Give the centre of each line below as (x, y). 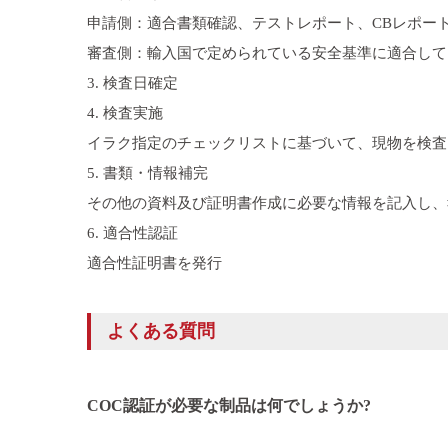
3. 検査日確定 (132, 82)
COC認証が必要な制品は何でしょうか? (229, 405)
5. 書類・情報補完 (147, 172)
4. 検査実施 (125, 112)
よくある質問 (161, 330)
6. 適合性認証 (132, 232)
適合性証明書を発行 (154, 262)
